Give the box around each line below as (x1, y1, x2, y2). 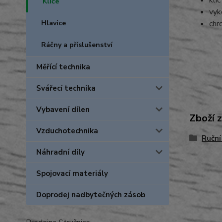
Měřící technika (36, 62, 90, 72)
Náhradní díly (36, 147, 85, 157)
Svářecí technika (36, 83, 96, 93)
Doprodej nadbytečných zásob (36, 190, 145, 200)
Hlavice (41, 18, 66, 28)
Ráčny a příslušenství (41, 40, 112, 50)
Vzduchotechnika (36, 126, 98, 136)
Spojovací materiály (36, 168, 108, 178)
